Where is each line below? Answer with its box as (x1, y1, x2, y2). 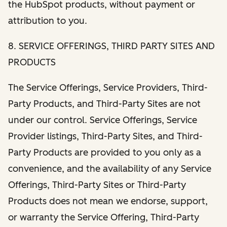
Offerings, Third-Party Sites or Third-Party (8, 179, 186, 191)
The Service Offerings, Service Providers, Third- (8, 82, 208, 93)
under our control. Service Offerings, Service (8, 114, 197, 126)
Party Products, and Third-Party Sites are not (8, 98, 201, 109)
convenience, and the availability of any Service (8, 163, 211, 174)
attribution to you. (8, 15, 87, 26)
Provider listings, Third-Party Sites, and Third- (8, 130, 203, 142)
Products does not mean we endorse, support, (8, 195, 208, 207)
